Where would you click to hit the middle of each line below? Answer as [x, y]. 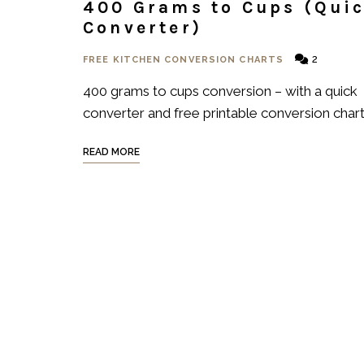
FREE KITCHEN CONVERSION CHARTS [183, 60]
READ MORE [111, 152]
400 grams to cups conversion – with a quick [220, 91]
